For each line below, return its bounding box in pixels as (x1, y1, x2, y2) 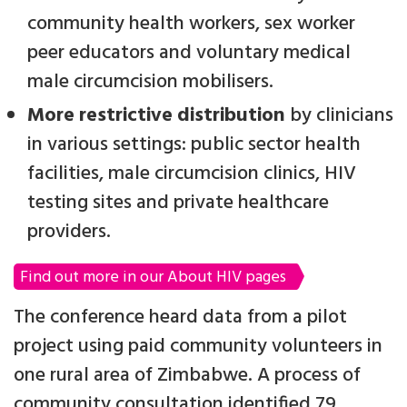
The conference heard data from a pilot (14, 302, 347, 334)
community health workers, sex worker (27, 8, 355, 41)
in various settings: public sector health (27, 129, 361, 162)
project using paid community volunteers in (14, 331, 382, 363)
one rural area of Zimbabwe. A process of (14, 360, 361, 392)
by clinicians (285, 100, 393, 133)
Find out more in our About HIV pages (20, 264, 286, 292)
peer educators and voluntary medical (27, 37, 351, 70)
